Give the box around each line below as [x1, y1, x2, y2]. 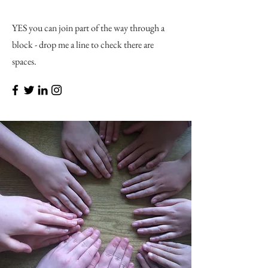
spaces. [12, 54, 36, 68]
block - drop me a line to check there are [12, 38, 154, 51]
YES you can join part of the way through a [12, 21, 165, 34]
